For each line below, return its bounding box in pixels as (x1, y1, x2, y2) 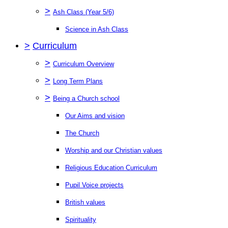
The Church (65, 129, 99, 137)
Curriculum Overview (53, 60, 114, 68)
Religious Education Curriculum (65, 163, 157, 172)
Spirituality (65, 215, 96, 223)
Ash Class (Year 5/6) (53, 8, 114, 16)
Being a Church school (53, 94, 120, 102)
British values (65, 198, 105, 206)
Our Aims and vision (65, 111, 125, 120)
